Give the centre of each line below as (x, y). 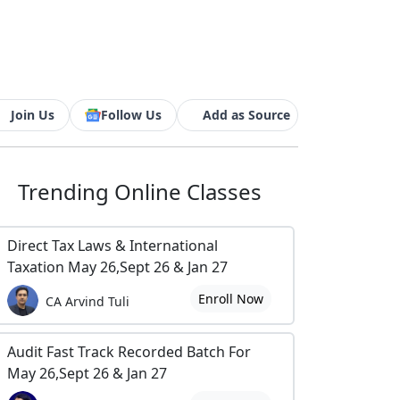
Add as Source (246, 115)
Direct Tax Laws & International (112, 246)
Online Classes (187, 192)
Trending (66, 192)
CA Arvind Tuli (87, 301)
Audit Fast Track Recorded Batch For (129, 352)
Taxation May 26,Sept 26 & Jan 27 (117, 267)
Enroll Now (230, 299)
